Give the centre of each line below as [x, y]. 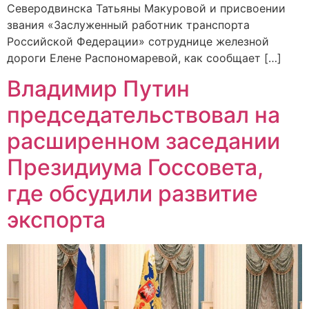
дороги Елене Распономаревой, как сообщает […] [144, 58]
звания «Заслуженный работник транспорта [128, 24]
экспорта [56, 220]
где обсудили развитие [132, 194]
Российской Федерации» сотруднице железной [138, 41]
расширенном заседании [143, 141]
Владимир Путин [98, 89]
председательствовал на [143, 115]
